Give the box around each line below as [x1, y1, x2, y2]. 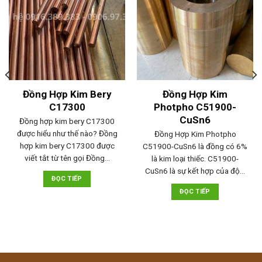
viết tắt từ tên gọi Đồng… [24, 153, 110, 163]
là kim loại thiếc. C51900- [151, 153, 239, 163]
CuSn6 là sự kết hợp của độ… [145, 166, 245, 175]
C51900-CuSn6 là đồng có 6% [143, 141, 247, 151]
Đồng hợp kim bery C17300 [19, 116, 115, 126]
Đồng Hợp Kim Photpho [154, 129, 236, 139]
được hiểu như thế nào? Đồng [16, 128, 118, 138]
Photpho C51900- [154, 101, 236, 113]
